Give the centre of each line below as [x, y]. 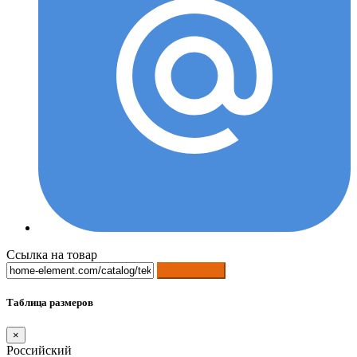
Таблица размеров [50, 303]
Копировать [191, 270]
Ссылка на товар [52, 254]
